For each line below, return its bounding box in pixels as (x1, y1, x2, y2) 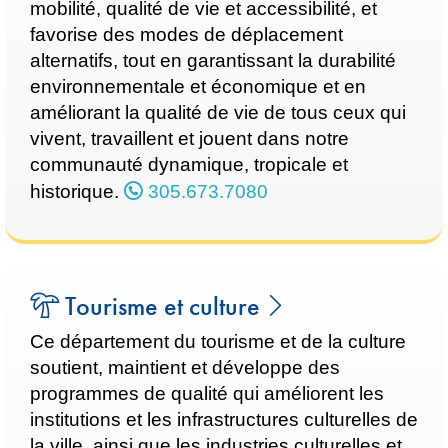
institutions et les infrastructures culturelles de (30, 409, 418, 430)
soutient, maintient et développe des (30, 357, 340, 378)
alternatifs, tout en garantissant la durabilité (30, 50, 396, 71)
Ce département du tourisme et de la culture (30, 331, 406, 352)
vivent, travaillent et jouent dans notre (30, 128, 349, 149)
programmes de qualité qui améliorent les (30, 383, 384, 404)
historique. (30, 181, 124, 202)
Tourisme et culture (59, 291, 266, 322)
